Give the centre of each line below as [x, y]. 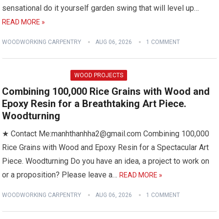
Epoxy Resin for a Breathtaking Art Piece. [94, 104]
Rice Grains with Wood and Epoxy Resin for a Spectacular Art [106, 147]
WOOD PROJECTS [99, 75]
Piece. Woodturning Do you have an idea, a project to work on [106, 161]
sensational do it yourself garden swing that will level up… [101, 8]
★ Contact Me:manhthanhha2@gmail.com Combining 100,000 [106, 134]
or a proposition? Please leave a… [61, 175]
